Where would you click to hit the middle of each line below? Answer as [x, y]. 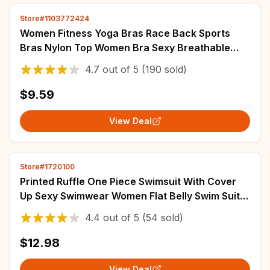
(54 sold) [161, 218]
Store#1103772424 [55, 18]
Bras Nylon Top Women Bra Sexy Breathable [125, 48]
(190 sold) [163, 69]
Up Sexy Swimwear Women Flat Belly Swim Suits [133, 196]
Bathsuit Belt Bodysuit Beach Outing [106, 210]
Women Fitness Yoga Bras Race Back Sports [125, 33]
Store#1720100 [47, 167]
